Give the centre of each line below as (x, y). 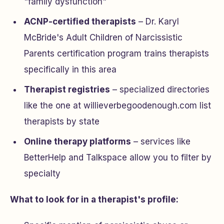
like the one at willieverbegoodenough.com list (117, 105)
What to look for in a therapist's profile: (94, 199)
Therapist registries (67, 89)
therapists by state (62, 121)
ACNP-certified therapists (80, 21)
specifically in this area (70, 69)
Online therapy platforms (77, 141)
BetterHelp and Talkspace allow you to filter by (118, 157)
